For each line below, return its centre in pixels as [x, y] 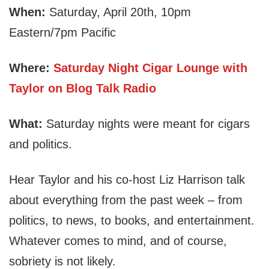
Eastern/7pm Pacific [62, 33]
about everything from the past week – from [126, 200]
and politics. [41, 144]
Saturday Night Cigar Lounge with [150, 68]
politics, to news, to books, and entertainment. [132, 221]
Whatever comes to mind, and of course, [118, 241]
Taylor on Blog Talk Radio [83, 89]
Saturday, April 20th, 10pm [118, 12]
